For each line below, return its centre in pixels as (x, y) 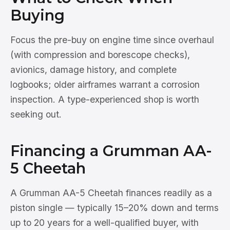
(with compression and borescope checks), (100, 55)
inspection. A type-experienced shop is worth (105, 99)
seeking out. (36, 114)
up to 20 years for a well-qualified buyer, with (104, 223)
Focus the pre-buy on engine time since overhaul (112, 40)
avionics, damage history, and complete (93, 70)
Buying (37, 15)
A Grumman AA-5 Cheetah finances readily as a (111, 193)
